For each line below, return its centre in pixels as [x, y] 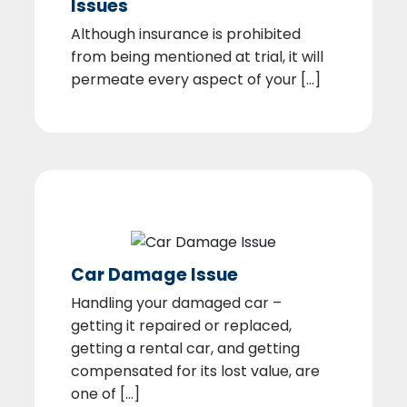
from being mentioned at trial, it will [197, 56]
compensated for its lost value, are [195, 371]
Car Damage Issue [154, 274]
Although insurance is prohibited [186, 34]
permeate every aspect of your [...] [196, 79]
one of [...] [105, 393]
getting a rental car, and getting [185, 348]
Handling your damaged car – [176, 303]
